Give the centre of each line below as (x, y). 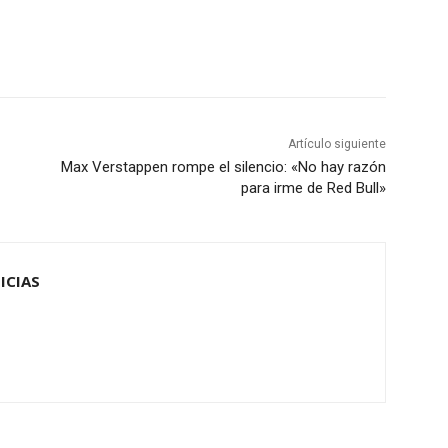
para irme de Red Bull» (313, 188)
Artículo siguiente (336, 144)
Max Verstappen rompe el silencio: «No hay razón (223, 167)
